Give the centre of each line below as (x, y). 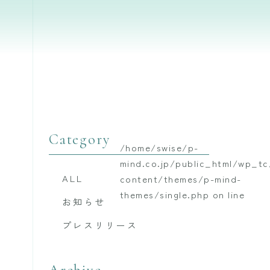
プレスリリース (100, 225)
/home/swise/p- (159, 147)
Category (80, 140)
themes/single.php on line (182, 194)
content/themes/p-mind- (181, 179)
